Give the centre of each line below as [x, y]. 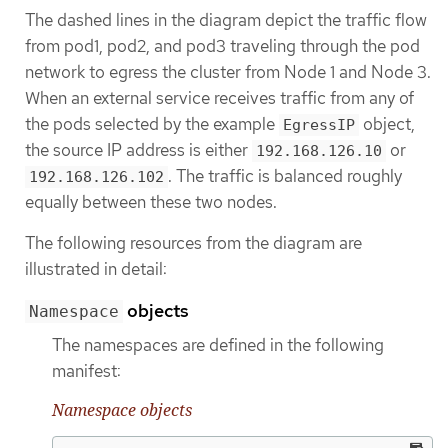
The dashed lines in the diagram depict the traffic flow [226, 20]
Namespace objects [122, 409]
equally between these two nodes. [151, 202]
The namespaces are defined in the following [218, 344]
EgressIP [319, 125]
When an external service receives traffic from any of [219, 98]
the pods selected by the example [152, 124]
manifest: [86, 370]
